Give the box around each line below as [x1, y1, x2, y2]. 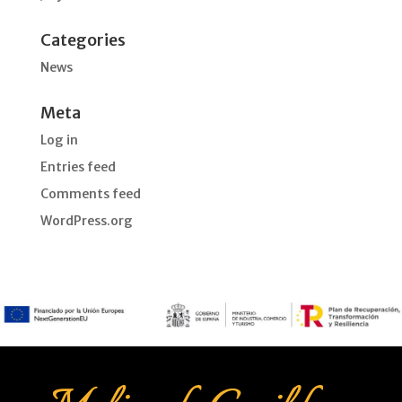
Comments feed [39, 185, 141, 202]
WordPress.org [39, 212, 133, 229]
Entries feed [39, 158, 116, 175]
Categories [39, 29, 126, 50]
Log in [39, 131, 78, 148]
